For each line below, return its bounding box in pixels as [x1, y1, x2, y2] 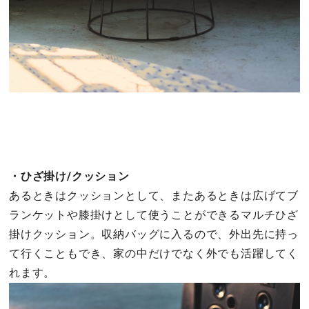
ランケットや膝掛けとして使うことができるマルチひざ [9, 208, 299, 221]
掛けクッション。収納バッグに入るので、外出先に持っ [9, 227, 299, 241]
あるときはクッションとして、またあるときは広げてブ [9, 188, 299, 202]
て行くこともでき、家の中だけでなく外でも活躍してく [9, 246, 299, 260]
